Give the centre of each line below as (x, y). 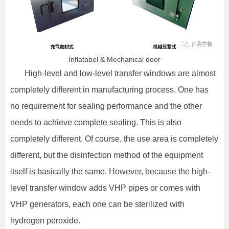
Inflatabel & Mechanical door (114, 59)
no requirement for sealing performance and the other (106, 106)
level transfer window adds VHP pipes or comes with (105, 188)
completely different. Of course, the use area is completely (114, 139)
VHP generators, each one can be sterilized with (97, 204)
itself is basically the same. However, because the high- (110, 171)
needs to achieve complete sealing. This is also (96, 122)
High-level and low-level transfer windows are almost (120, 73)
